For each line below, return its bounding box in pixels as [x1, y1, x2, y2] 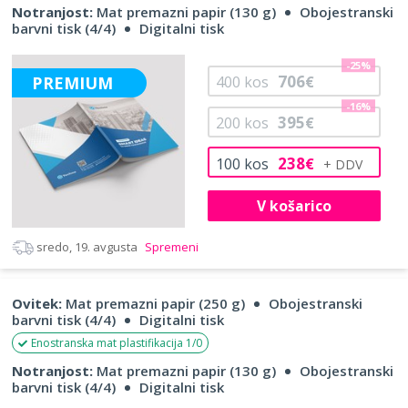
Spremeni [142, 238, 199, 255]
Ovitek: [12, 293, 62, 312]
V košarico [256, 195, 331, 216]
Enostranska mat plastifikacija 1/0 [31, 334, 202, 351]
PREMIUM [32, 71, 114, 94]
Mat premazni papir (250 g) [62, 293, 245, 312]
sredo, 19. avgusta [36, 238, 138, 255]
